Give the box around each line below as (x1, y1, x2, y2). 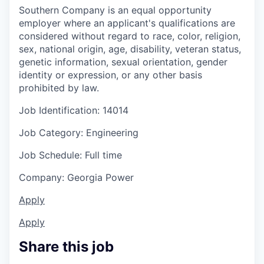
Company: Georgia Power (19, 171, 134, 183)
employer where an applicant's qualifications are (19, 16, 235, 29)
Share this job (19, 237, 114, 255)
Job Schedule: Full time (19, 148, 122, 161)
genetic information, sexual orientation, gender (19, 55, 227, 68)
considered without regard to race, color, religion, (19, 29, 240, 42)
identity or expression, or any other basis (19, 68, 202, 81)
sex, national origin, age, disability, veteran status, (19, 42, 241, 55)
